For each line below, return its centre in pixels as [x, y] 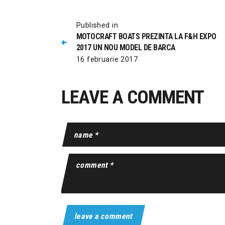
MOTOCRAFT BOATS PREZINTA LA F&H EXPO [146, 36]
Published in [97, 25]
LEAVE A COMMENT [133, 97]
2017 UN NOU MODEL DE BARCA [126, 47]
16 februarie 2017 [107, 59]
